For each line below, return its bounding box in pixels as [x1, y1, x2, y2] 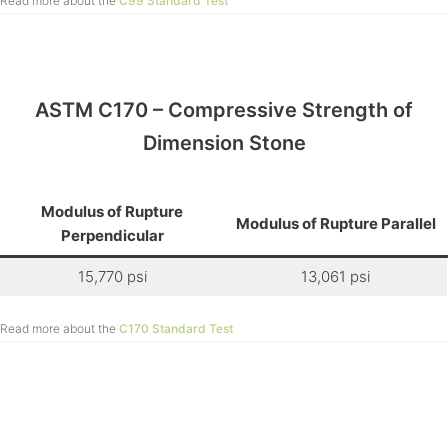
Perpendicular [60, 226, 164, 246]
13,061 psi [301, 267, 370, 287]
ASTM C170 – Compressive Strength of [35, 97, 413, 122]
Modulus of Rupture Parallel [235, 214, 436, 234]
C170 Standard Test [119, 321, 233, 337]
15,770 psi [77, 267, 147, 287]
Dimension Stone [142, 130, 306, 155]
